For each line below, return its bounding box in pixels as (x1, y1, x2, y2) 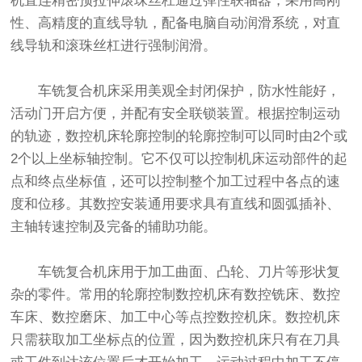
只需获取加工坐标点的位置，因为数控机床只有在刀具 (11, 332, 341, 348)
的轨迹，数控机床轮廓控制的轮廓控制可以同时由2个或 (11, 128, 348, 145)
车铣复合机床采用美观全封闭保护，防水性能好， (11, 83, 341, 99)
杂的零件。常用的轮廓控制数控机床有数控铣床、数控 (11, 287, 341, 303)
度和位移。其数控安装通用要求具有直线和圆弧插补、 (11, 196, 341, 213)
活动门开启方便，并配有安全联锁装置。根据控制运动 (11, 106, 341, 122)
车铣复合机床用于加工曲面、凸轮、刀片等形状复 (11, 264, 341, 280)
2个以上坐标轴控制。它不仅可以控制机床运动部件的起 (11, 151, 348, 167)
